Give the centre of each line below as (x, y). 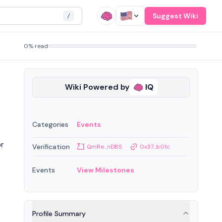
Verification (51, 147)
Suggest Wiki (176, 16)
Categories (50, 124)
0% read (36, 46)
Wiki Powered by (97, 87)
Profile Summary (59, 214)
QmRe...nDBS (104, 147)
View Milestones (106, 170)
